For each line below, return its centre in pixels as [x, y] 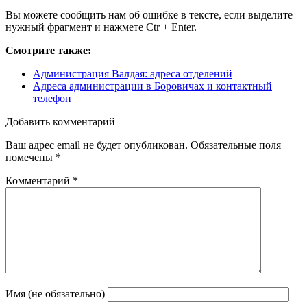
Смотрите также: [48, 51]
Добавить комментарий [60, 122]
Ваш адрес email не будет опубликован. [97, 145]
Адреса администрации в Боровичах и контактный [152, 86]
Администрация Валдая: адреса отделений [133, 74]
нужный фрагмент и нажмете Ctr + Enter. [101, 27]
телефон [52, 99]
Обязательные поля [236, 145]
